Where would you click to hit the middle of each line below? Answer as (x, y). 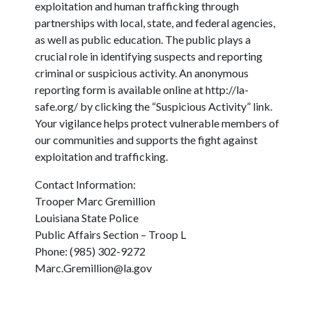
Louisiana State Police (88, 218)
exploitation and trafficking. (101, 157)
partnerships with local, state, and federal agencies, (155, 23)
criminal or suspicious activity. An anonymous (142, 73)
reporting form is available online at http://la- (142, 90)
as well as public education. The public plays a (143, 40)
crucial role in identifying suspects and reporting (149, 56)
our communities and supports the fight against (146, 140)
